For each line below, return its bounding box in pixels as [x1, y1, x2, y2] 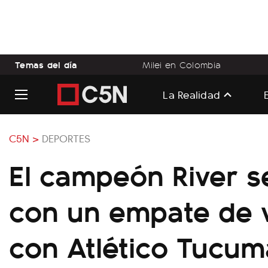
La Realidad [163, 86, 221, 102]
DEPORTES [42, 130, 90, 145]
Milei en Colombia [142, 58, 221, 71]
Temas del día [15, 57, 78, 71]
